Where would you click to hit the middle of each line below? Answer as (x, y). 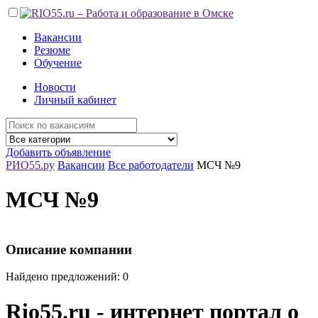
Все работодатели (151, 165)
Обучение (58, 63)
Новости (55, 87)
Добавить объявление (58, 152)
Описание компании (69, 249)
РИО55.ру (30, 165)
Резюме (52, 50)
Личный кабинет (75, 100)
